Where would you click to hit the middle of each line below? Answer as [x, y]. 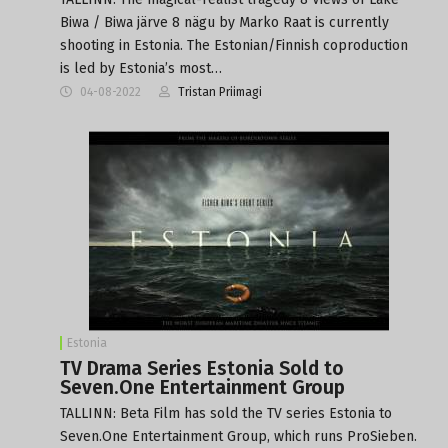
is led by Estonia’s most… [141, 68]
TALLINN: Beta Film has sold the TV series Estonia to [226, 413]
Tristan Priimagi [220, 91]
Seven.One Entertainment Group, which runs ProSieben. [238, 436]
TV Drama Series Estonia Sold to [202, 368]
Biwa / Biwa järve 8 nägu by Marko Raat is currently [224, 22]
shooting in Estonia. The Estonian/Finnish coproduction [234, 45]
